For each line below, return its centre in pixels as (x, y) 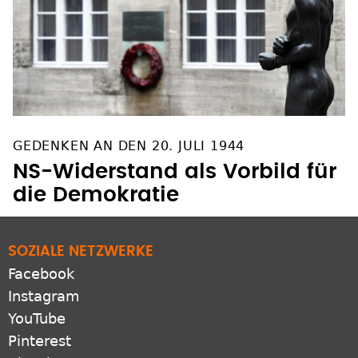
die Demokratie (96, 195)
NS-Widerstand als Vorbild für (175, 171)
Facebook (41, 273)
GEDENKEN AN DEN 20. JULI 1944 (129, 145)
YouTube (37, 318)
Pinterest (40, 340)
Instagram (44, 296)
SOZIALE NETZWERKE (81, 251)
